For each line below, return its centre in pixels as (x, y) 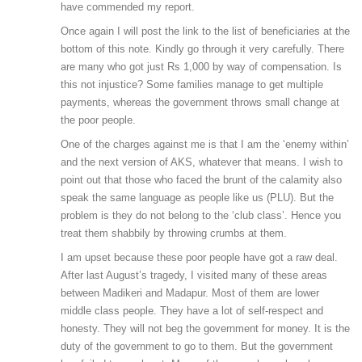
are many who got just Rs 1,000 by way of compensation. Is (201, 67)
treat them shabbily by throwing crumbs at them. (174, 234)
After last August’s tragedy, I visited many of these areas (194, 276)
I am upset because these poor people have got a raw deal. (199, 258)
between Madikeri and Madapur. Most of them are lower (190, 293)
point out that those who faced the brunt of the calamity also (201, 180)
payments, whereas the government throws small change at (200, 103)
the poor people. (98, 120)
